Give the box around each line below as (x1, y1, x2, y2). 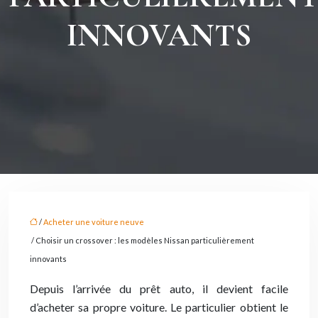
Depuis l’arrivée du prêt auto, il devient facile (30, 282, 288, 295)
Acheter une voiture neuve (43, 217, 144, 226)
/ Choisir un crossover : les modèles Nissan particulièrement (30, 236, 254, 245)
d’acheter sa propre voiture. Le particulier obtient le (30, 300, 288, 314)
